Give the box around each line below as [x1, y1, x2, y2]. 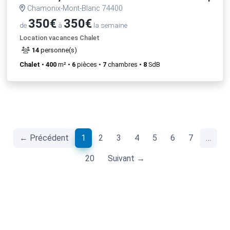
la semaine [92, 21, 127, 29]
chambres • [106, 60, 143, 68]
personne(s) [39, 46, 77, 54]
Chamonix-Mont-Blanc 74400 [25, 4, 123, 13]
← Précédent [19, 132, 69, 143]
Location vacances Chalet [20, 33, 100, 42]
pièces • [75, 60, 103, 68]
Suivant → [108, 153, 145, 163]
